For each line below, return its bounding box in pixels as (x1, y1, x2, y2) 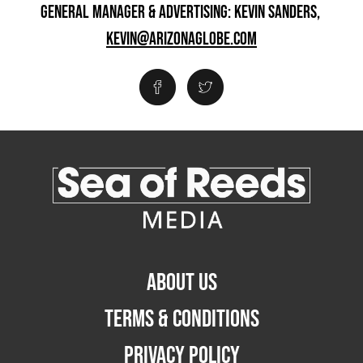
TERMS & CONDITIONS (104, 304, 259, 334)
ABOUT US (146, 267, 217, 297)
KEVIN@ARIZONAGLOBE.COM (106, 28, 257, 50)
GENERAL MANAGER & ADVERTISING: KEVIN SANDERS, (40, 2, 323, 23)
